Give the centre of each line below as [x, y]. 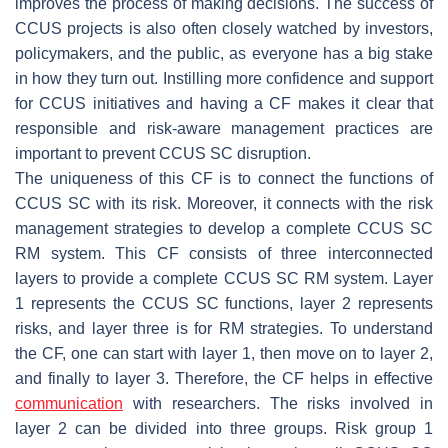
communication [69, 403]
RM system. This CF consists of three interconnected [224, 253]
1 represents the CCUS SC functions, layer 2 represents [224, 303]
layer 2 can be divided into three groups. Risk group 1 [224, 428]
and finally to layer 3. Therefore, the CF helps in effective [224, 378]
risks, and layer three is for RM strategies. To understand [224, 328]
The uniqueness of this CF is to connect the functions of [224, 178]
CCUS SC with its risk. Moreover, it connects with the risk [224, 203]
